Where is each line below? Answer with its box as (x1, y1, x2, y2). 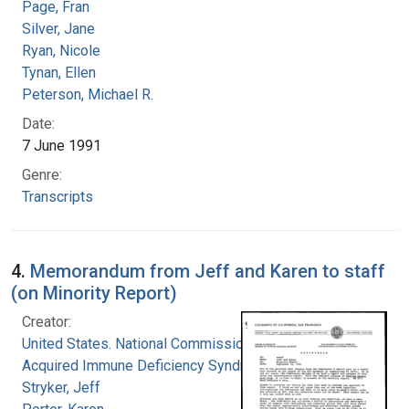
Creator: (22, 312, 71, 330)
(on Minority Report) (11, 281, 177, 304)
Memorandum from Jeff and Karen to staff (30, 259, 385, 282)
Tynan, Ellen (22, 63, 96, 81)
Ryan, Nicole (22, 41, 100, 59)
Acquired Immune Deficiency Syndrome (22, 356, 273, 374)
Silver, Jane (22, 19, 95, 37)
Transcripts (22, 187, 93, 205)
